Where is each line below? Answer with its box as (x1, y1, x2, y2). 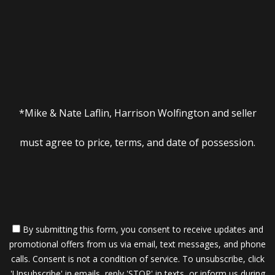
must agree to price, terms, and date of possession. (20, 136, 255, 150)
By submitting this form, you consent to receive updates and (20, 223, 263, 236)
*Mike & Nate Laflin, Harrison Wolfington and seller (18, 106, 257, 120)
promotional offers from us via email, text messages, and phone (9, 238, 266, 250)
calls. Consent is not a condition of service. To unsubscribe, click (10, 253, 265, 265)
